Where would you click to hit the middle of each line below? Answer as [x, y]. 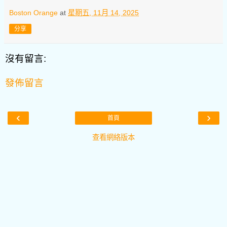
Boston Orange [33, 12]
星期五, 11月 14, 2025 [103, 12]
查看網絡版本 [113, 137]
